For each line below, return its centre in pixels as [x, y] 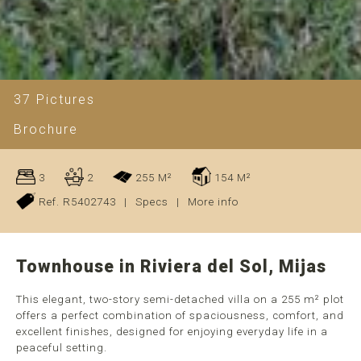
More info [213, 202]
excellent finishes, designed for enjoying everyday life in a [172, 332]
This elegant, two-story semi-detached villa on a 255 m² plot [180, 299]
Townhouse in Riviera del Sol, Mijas [171, 266]
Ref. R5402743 [76, 202]
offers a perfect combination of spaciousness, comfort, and [180, 315]
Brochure [46, 130]
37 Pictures [54, 100]
